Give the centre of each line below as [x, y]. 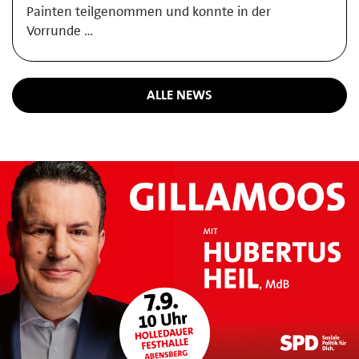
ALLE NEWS [179, 95]
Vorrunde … [60, 30]
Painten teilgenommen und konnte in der [149, 11]
